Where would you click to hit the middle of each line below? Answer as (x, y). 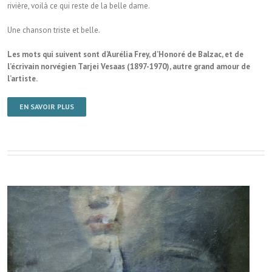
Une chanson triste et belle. (54, 30)
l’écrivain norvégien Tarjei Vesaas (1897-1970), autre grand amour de (129, 66)
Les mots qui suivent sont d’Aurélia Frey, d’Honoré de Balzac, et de (125, 54)
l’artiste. (22, 78)
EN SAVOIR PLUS (47, 106)
